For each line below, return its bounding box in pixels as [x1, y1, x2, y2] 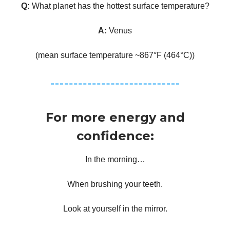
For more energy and [45, 110, 185, 125]
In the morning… [85, 155, 145, 164]
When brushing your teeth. [67, 180, 163, 188]
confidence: [76, 128, 154, 143]
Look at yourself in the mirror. [63, 204, 167, 213]
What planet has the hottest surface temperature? [31, 2, 209, 10]
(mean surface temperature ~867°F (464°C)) [35, 51, 195, 60]
